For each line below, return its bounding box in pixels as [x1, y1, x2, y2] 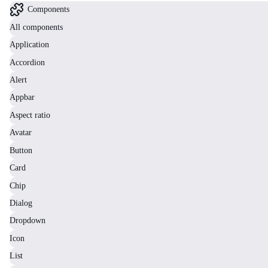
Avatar [10, 128, 32, 138]
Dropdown [10, 216, 45, 226]
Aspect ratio [10, 110, 50, 120]
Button [10, 145, 32, 155]
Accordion [10, 57, 45, 67]
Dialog [10, 199, 32, 208]
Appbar [10, 93, 35, 102]
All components [10, 22, 63, 32]
